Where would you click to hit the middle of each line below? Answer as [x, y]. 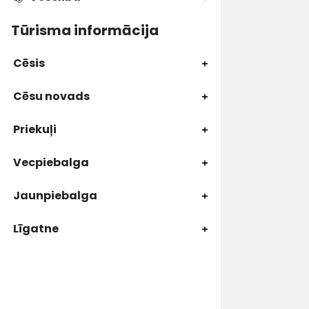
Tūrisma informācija [85, 30]
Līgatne [35, 229]
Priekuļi [34, 129]
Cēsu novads [50, 96]
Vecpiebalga [50, 162]
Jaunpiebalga [54, 196]
